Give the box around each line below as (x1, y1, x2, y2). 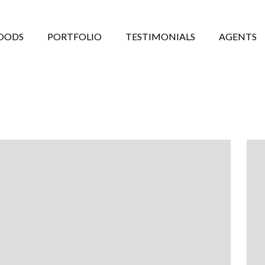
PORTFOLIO (47, 31, 102, 42)
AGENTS (219, 31, 257, 42)
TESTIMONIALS (125, 31, 195, 42)
